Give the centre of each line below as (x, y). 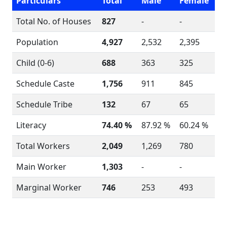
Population (37, 42)
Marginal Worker (49, 187)
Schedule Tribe (44, 104)
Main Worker (41, 167)
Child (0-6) (35, 63)
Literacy (31, 125)
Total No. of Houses (54, 21)
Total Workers (43, 146)
